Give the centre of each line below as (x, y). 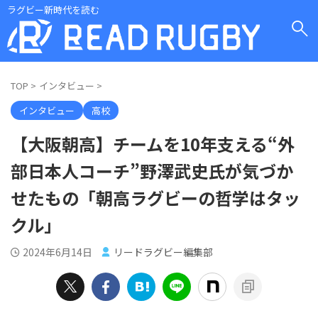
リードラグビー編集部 (163, 252)
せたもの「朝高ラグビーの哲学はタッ (155, 198)
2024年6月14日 (57, 252)
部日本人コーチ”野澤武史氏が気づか (152, 171)
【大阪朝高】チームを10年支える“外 (153, 144)
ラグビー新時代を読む (53, 9)
